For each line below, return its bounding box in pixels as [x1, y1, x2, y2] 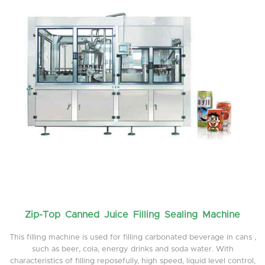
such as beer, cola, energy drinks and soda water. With [31, 245, 234, 253]
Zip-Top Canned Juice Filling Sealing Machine [25, 209, 240, 219]
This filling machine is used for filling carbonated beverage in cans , [9, 233, 256, 241]
